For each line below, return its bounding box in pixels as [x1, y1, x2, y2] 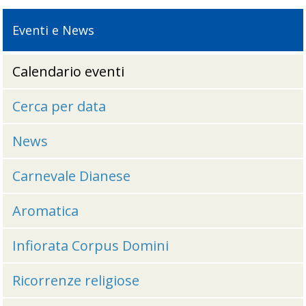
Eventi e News [12, 21, 94, 38]
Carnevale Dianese [12, 166, 130, 185]
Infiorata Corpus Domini [12, 236, 169, 255]
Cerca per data [12, 97, 106, 116]
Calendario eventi [12, 62, 124, 81]
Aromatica [12, 201, 79, 220]
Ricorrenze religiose [12, 270, 139, 290]
